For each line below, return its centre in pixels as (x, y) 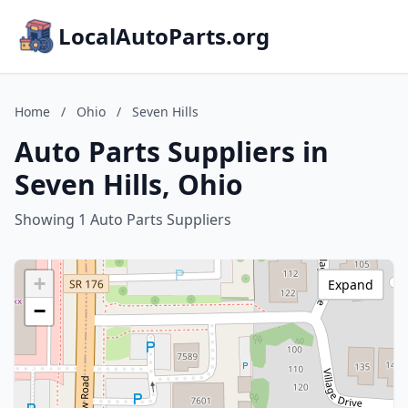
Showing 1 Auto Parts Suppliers (123, 219)
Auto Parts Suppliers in (172, 152)
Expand (351, 285)
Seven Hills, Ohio (129, 184)
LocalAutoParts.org (164, 36)
